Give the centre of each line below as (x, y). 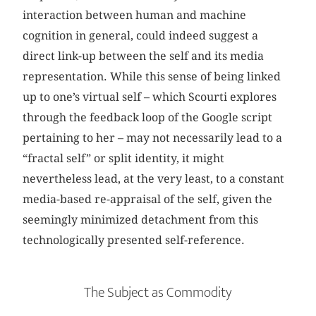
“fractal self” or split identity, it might (124, 159)
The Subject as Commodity (158, 292)
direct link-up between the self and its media (144, 56)
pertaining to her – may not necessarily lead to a (153, 138)
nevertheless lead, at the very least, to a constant (154, 179)
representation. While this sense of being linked (152, 77)
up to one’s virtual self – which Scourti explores (150, 97)
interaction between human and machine (135, 16)
